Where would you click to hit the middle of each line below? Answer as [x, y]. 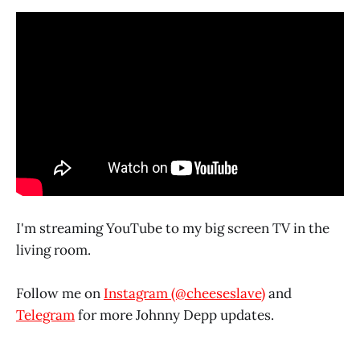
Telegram [45, 315]
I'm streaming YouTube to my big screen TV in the [173, 229]
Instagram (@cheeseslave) [184, 294]
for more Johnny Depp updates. [174, 315]
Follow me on [60, 294]
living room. [53, 250]
